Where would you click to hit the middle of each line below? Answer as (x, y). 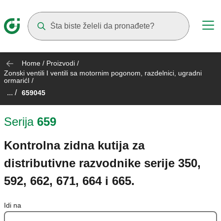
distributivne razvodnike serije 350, (102, 163)
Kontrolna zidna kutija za (74, 146)
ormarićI (17, 81)
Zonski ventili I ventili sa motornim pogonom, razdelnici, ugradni (103, 73)
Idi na (13, 205)
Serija (19, 122)
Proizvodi (61, 63)
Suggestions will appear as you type (90, 45)
